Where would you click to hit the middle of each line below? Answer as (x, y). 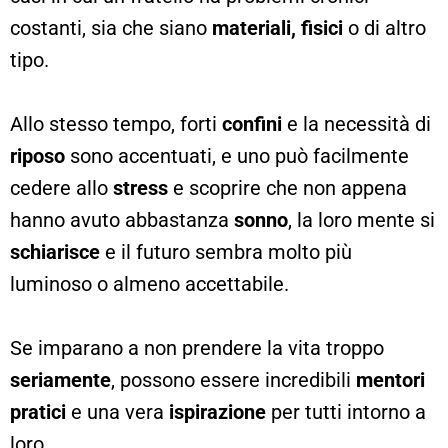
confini (252, 123)
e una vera (117, 411)
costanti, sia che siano (111, 27)
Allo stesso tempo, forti (116, 123)
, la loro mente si (361, 219)
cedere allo (61, 187)
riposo (37, 155)
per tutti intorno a (346, 411)
